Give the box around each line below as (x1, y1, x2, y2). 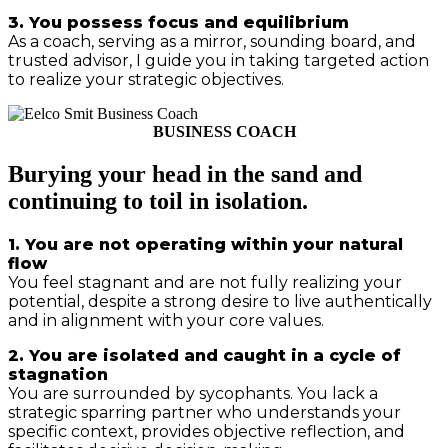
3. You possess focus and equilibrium (8, 12, 349, 32)
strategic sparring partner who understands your (8, 402, 401, 422)
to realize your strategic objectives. (8, 69, 284, 89)
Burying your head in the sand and (8, 160, 362, 187)
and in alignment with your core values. (8, 310, 324, 330)
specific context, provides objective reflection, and (8, 421, 405, 441)
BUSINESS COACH (152, 122, 296, 140)
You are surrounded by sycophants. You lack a (8, 383, 378, 403)
